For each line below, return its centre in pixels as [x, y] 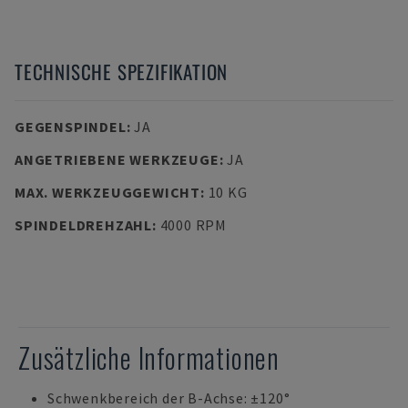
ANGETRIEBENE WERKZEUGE [117, 159]
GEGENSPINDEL [71, 127]
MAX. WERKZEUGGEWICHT [107, 192]
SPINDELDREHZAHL [83, 225]
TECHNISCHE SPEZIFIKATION [122, 71]
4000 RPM [193, 225]
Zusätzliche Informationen [149, 357]
